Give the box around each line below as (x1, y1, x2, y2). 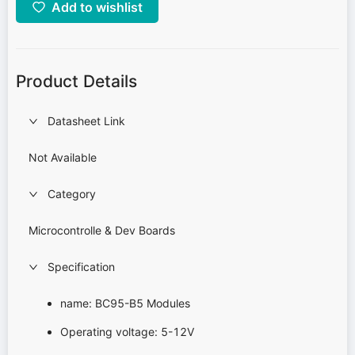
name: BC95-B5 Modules (60, 296, 190, 310)
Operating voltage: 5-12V (60, 324, 194, 338)
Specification (48, 259, 115, 273)
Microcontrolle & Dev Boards (29, 223, 175, 237)
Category (48, 186, 96, 200)
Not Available (29, 150, 97, 164)
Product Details (16, 71, 137, 92)
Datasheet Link (48, 113, 125, 128)
